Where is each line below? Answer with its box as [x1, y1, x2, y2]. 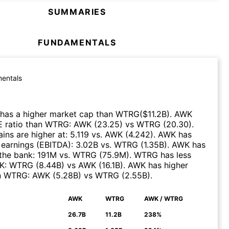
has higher [146, 159, 188, 170]
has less [158, 149, 191, 160]
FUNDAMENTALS [38, 37, 117, 48]
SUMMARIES [48, 6, 106, 17]
